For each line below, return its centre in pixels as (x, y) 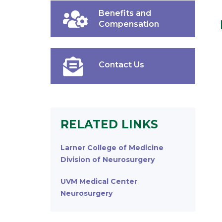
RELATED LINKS (109, 124)
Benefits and (125, 13)
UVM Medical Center (99, 181)
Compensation (129, 24)
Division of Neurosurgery (108, 159)
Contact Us (121, 64)
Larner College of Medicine (112, 147)
